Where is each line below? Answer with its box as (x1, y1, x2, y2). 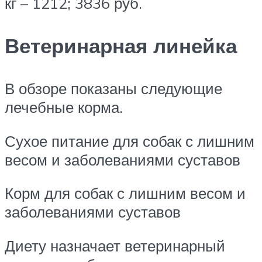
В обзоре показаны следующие (5, 79, 222, 98)
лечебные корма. (5, 98, 123, 116)
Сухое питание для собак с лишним (5, 131, 254, 150)
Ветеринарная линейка (5, 32, 237, 58)
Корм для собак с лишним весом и (5, 184, 246, 203)
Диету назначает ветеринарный (5, 236, 225, 255)
